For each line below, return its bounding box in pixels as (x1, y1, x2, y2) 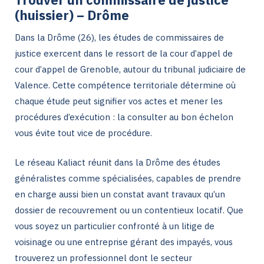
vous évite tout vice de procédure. (15, 127, 152, 138)
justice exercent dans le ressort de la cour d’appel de (15, 48, 233, 59)
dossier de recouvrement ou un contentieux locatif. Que (15, 204, 243, 216)
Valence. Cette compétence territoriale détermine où (15, 80, 236, 91)
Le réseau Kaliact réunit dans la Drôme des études (15, 156, 220, 168)
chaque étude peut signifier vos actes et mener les (15, 95, 223, 107)
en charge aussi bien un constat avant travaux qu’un (15, 188, 225, 200)
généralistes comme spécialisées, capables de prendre (15, 172, 241, 184)
